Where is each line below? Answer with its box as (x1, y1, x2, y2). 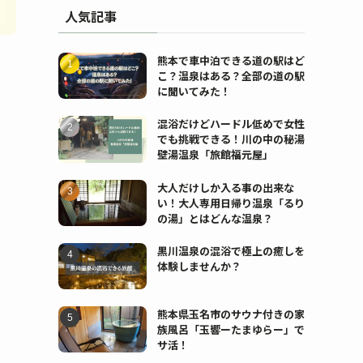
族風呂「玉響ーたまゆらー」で (156, 322, 305, 338)
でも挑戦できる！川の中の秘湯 (156, 131, 305, 147)
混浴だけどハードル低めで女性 (156, 116, 305, 132)
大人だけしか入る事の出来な (156, 179, 294, 195)
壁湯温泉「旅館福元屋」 (156, 147, 273, 163)
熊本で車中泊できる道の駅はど (156, 53, 305, 68)
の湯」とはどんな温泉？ (156, 210, 273, 226)
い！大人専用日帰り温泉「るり (156, 194, 305, 211)
